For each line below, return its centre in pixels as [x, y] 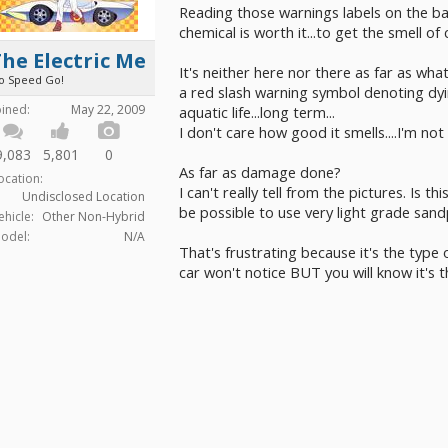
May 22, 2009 [108, 109]
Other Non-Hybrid [93, 216]
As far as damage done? [260, 172]
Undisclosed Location [83, 196]
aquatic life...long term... [257, 112]
